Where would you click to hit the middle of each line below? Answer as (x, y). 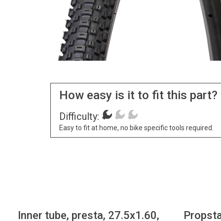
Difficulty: (79, 117)
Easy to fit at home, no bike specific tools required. (136, 128)
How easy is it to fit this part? (138, 95)
